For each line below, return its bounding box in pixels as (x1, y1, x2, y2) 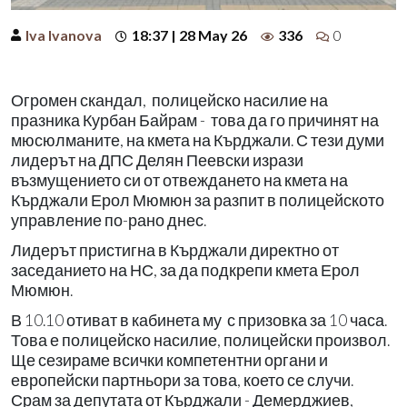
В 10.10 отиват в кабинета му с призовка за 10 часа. (11, 310, 387, 330)
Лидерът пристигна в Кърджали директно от (11, 240, 339, 260)
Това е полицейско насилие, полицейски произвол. (11, 330, 390, 350)
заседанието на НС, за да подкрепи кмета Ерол (11, 260, 360, 280)
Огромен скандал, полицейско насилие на (11, 90, 328, 110)
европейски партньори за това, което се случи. (11, 370, 353, 390)
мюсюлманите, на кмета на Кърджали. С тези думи (11, 130, 384, 150)
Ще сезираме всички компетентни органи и (11, 350, 328, 370)
